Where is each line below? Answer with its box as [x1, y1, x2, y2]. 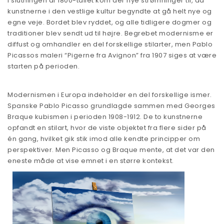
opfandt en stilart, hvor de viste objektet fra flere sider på [7, 122, 206, 132]
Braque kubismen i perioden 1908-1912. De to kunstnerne [7, 111, 202, 121]
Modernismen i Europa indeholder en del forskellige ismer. [7, 89, 212, 99]
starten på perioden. [7, 61, 79, 71]
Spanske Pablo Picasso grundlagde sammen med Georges [7, 100, 215, 110]
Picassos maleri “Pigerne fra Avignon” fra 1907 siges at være [7, 50, 216, 60]
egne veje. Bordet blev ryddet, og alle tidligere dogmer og [7, 17, 211, 27]
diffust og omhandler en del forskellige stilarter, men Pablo [7, 39, 212, 49]
